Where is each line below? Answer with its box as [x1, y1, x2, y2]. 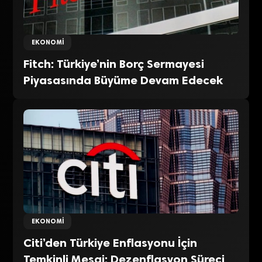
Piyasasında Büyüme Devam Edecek [23, 73, 223, 87]
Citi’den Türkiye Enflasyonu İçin [23, 236, 198, 250]
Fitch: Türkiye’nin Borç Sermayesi [23, 56, 205, 71]
